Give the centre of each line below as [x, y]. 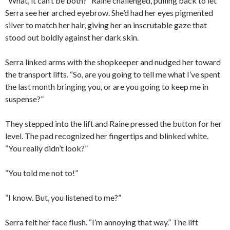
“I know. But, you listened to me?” [63, 198]
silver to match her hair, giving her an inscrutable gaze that [106, 25]
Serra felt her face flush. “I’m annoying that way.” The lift [102, 222]
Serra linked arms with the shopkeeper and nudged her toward [113, 62]
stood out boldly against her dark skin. [72, 37]
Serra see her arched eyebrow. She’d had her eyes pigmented [109, 13]
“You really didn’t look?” [46, 148]
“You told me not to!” [42, 173]
